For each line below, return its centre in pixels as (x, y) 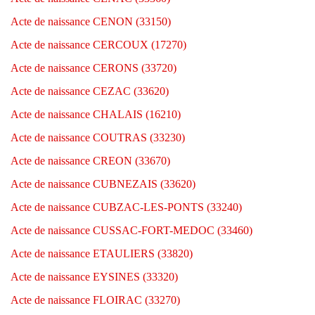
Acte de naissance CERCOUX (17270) (98, 45)
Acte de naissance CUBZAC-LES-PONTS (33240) (126, 207)
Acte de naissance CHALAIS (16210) (96, 114)
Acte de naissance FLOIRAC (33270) (95, 300)
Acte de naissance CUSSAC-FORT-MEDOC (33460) (131, 230)
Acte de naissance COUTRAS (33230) (98, 137)
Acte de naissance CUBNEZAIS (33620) (103, 184)
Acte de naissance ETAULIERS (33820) (102, 253)
